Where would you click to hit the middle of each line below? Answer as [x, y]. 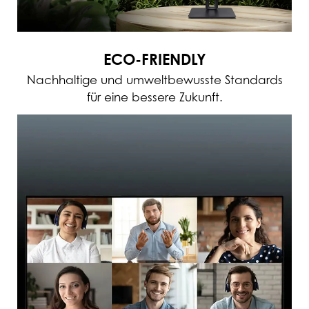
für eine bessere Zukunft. [154, 98]
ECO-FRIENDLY [154, 59]
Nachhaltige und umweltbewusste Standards [154, 80]
